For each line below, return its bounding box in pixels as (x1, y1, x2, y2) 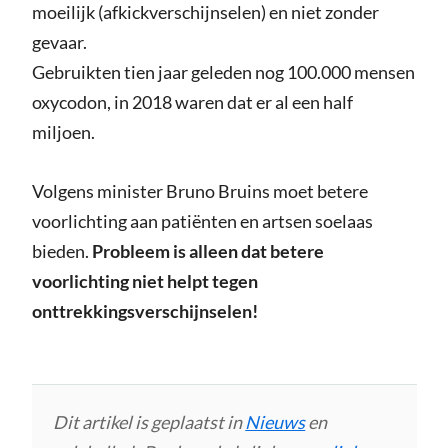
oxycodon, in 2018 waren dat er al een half (31, 91, 353, 114)
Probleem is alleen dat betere (91, 240, 324, 263)
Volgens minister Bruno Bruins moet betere (31, 180, 368, 203)
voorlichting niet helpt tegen (31, 270, 258, 293)
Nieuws (245, 411, 306, 434)
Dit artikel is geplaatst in (53, 411, 246, 434)
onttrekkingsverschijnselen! (31, 300, 258, 323)
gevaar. (31, 31, 87, 54)
